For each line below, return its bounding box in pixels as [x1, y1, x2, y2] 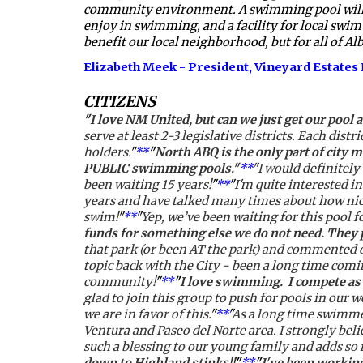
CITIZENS [83, 92, 156, 111]
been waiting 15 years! [83, 177, 211, 192]
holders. [83, 144, 130, 160]
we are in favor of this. [83, 306, 210, 322]
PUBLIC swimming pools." [83, 160, 239, 176]
